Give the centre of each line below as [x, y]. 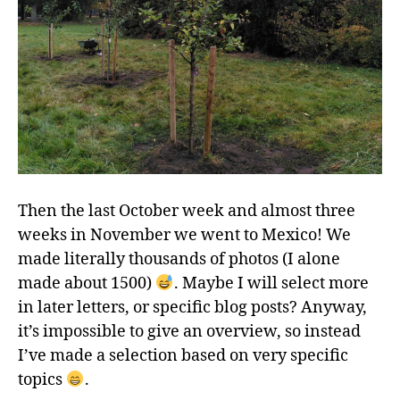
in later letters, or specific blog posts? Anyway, [192, 307]
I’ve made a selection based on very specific [183, 355]
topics [42, 379]
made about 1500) [87, 283]
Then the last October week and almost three [187, 211]
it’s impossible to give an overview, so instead [189, 331]
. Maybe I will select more [271, 283]
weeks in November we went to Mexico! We [184, 235]
